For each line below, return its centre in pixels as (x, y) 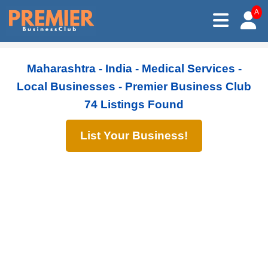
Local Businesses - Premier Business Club (134, 86)
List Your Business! (134, 135)
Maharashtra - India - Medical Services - (134, 68)
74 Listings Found (134, 104)
